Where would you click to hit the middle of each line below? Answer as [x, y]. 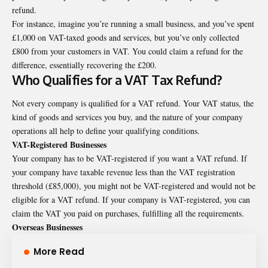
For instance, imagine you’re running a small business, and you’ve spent [133, 23]
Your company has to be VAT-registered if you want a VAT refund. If [130, 158]
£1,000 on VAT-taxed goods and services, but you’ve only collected [126, 37]
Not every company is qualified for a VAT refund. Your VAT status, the [133, 103]
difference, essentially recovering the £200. [86, 65]
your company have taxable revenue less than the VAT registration [124, 172]
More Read [59, 251]
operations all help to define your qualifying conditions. [107, 130]
